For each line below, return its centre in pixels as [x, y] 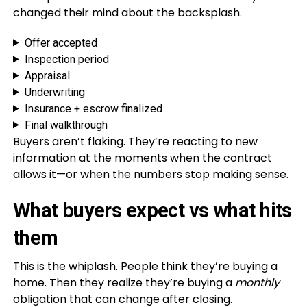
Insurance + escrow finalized [93, 108]
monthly [257, 282]
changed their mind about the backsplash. [127, 12]
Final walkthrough [66, 125]
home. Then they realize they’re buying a [124, 282]
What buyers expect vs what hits [152, 210]
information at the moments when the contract [142, 158]
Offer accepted [61, 42]
